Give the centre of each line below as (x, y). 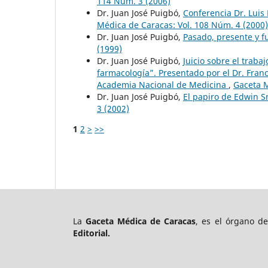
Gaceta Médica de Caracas (141, 221)
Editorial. (92, 233)
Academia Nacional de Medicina (163, 84)
